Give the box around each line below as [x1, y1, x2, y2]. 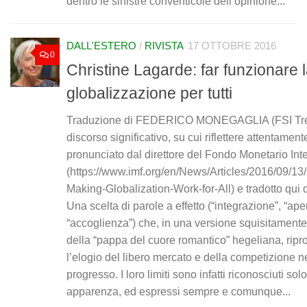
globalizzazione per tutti [66, 84, 232, 102]
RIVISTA [145, 40, 184, 52]
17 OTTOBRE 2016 [188, 40, 276, 52]
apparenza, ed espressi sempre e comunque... [66, 285, 291, 297]
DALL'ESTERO [66, 40, 136, 52]
